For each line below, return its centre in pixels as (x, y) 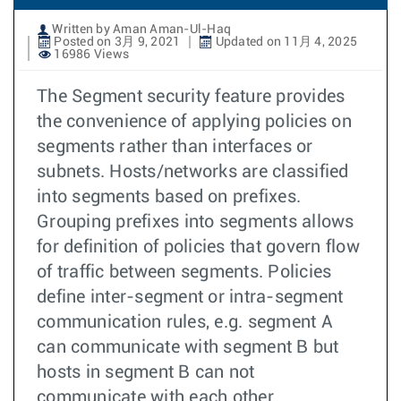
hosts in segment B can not (146, 372)
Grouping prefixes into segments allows (196, 222)
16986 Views (90, 54)
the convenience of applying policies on (194, 121)
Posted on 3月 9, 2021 (116, 42)
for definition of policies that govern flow (198, 247)
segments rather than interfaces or (175, 146)
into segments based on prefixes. (169, 196)
